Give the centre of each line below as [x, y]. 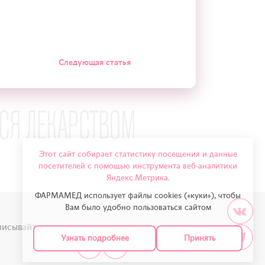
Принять [199, 238]
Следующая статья [95, 62]
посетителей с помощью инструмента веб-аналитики [138, 166]
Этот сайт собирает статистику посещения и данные [138, 154]
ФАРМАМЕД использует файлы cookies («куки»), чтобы [138, 195]
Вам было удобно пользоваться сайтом [138, 207]
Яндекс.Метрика [137, 178]
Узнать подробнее [95, 238]
